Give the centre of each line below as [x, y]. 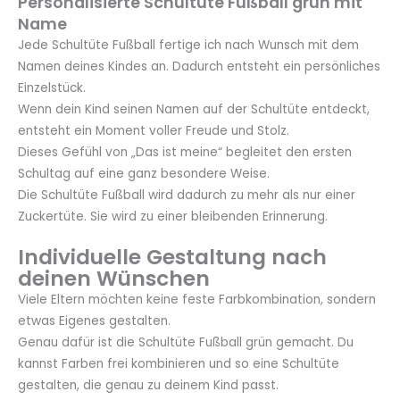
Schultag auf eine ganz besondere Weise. [144, 173]
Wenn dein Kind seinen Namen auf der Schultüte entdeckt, [194, 109]
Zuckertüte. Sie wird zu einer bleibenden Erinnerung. [173, 216]
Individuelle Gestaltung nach [172, 258]
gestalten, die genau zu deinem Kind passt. [148, 386]
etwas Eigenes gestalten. [94, 321]
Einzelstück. [52, 87]
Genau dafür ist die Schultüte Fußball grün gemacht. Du [186, 343]
